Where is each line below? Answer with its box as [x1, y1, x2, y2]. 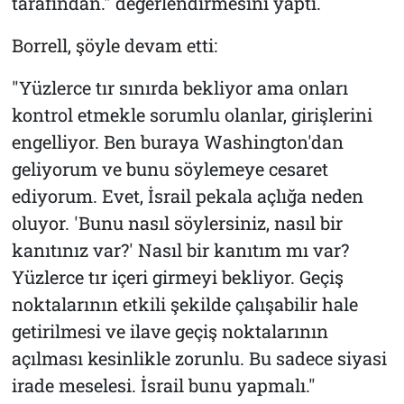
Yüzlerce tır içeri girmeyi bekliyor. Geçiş [11, 264, 344, 289]
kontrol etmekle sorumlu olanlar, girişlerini [11, 102, 372, 126]
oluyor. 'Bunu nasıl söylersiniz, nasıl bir [11, 210, 343, 234]
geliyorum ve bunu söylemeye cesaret [11, 156, 328, 180]
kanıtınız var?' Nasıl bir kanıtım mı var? [11, 237, 349, 262]
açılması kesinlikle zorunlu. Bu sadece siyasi [11, 345, 387, 370]
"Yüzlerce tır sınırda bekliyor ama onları [11, 75, 348, 99]
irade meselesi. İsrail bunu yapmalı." [11, 372, 316, 397]
